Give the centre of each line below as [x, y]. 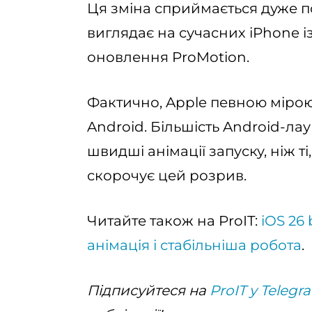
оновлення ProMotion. [168, 57]
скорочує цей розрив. [167, 175]
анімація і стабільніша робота [194, 245]
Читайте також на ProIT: [174, 221]
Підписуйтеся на [148, 290]
